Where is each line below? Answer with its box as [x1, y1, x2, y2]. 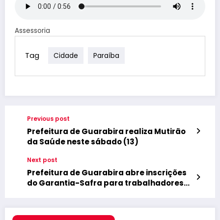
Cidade [54, 51, 78, 60]
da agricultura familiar [27, 188, 119, 198]
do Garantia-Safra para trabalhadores [27, 177, 184, 188]
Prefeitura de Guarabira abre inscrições [27, 167, 187, 178]
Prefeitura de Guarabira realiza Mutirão [27, 126, 186, 137]
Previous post [27, 114, 70, 123]
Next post [27, 155, 57, 164]
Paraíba [93, 51, 119, 60]
